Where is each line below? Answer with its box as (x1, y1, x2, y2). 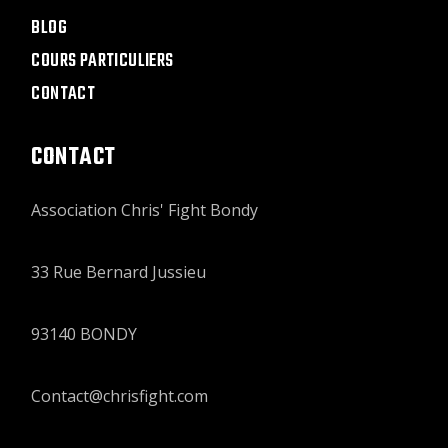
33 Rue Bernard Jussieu (31, 261, 207, 283)
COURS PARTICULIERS (31, 47, 174, 76)
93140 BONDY (31, 323, 138, 345)
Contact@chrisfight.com (31, 385, 209, 407)
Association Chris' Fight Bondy (31, 199, 259, 221)
